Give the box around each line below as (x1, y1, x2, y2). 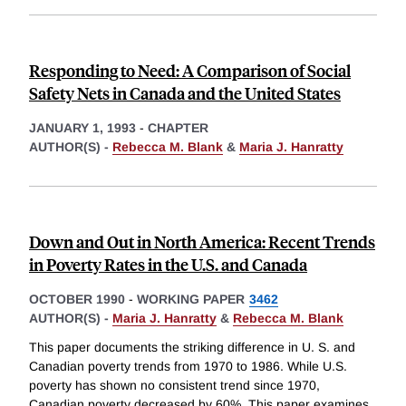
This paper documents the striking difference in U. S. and (29, 339, 355, 354)
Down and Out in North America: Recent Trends (29, 230, 375, 254)
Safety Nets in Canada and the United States (29, 82, 341, 105)
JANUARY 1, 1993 (29, 121, 136, 136)
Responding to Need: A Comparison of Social (29, 59, 351, 82)
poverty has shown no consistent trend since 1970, (29, 377, 320, 392)
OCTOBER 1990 (29, 292, 125, 307)
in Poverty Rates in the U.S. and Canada (29, 253, 307, 276)
